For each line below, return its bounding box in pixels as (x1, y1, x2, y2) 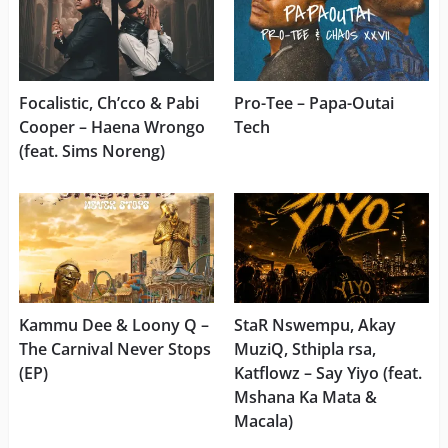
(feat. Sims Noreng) (18, 140, 165, 163)
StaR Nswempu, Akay (233, 313, 396, 336)
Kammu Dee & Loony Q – (18, 313, 209, 336)
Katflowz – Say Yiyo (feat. (233, 361, 422, 384)
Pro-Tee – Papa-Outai (233, 92, 394, 115)
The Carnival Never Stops (18, 337, 211, 360)
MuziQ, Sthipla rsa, (233, 337, 376, 360)
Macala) (233, 409, 293, 432)
